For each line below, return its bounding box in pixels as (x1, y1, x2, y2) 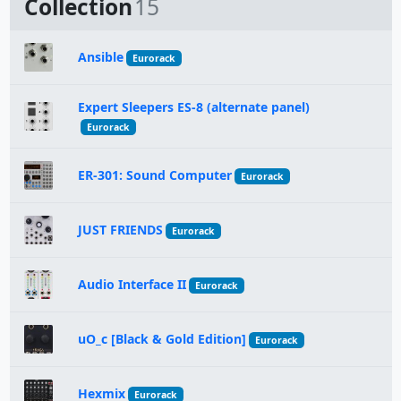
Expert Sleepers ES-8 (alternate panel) (77, 98, 310, 115)
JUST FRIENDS (77, 221, 163, 238)
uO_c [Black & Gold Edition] (77, 330, 246, 347)
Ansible (77, 48, 124, 65)
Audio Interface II (77, 276, 186, 293)
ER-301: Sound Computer (77, 166, 232, 183)
